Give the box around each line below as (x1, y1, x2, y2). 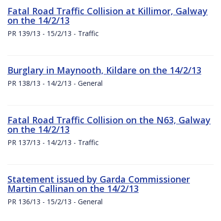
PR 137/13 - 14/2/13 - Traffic (7, 137, 99, 147)
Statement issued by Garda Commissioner (7, 173, 190, 185)
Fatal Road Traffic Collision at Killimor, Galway (7, 4, 208, 17)
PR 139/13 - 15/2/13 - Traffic (7, 28, 99, 38)
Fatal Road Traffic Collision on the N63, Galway (7, 113, 211, 126)
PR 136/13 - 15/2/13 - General (7, 196, 103, 206)
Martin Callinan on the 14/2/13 (7, 182, 139, 194)
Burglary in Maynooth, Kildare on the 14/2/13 (7, 64, 201, 76)
